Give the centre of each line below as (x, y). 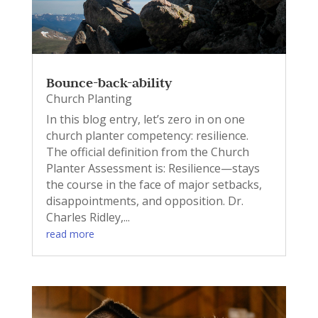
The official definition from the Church (147, 152)
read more (70, 234)
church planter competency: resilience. (147, 136)
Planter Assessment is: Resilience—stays (153, 169)
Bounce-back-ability (109, 83)
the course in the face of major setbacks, (154, 185)
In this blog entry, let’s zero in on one (145, 120)
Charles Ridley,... (88, 218)
